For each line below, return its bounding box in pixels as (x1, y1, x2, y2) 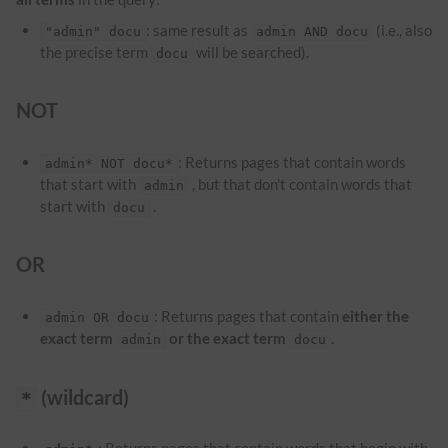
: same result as (146, 20, 252, 39)
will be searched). (193, 42, 310, 61)
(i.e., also (373, 20, 433, 39)
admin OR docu (45, 310, 150, 326)
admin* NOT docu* (45, 155, 174, 171)
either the (342, 307, 410, 326)
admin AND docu (256, 23, 369, 39)
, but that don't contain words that (189, 174, 413, 193)
